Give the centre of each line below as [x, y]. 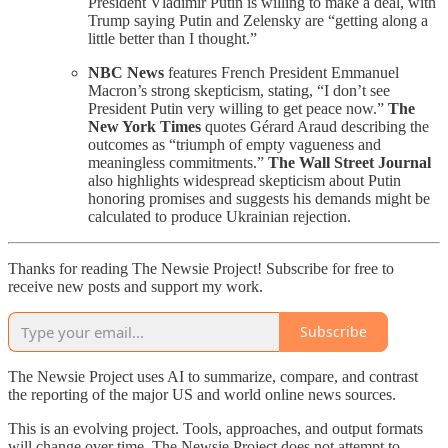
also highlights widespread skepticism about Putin [244, 180]
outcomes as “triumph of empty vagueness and [234, 144]
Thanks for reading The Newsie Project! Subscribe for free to [201, 268]
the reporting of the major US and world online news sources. [202, 394]
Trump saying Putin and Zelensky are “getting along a [258, 20]
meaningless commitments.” [178, 162]
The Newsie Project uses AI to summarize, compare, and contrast [213, 376]
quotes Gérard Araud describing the [315, 126]
